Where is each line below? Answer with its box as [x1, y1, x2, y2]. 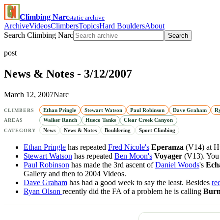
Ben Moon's [114, 151, 152, 160]
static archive [69, 14, 105, 21]
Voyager [154, 151, 184, 160]
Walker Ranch [43, 117, 78, 123]
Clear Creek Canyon [124, 117, 173, 123]
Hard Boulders [99, 22, 145, 30]
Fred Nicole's [108, 142, 149, 151]
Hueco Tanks [85, 117, 116, 123]
